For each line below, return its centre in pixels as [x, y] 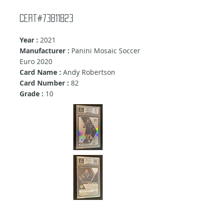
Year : [29, 40]
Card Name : [41, 72]
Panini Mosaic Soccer [105, 51]
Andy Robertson [89, 72]
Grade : [32, 94]
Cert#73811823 [46, 18]
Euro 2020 [36, 62]
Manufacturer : [44, 51]
